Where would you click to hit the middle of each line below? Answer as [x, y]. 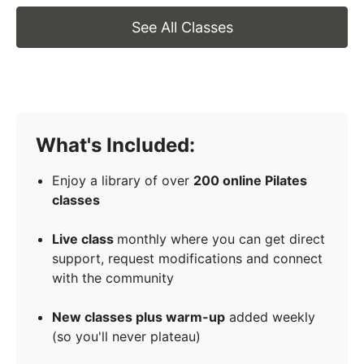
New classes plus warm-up [139, 317]
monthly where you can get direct [221, 239]
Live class [84, 239]
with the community [113, 278]
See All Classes [182, 28]
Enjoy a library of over [123, 181]
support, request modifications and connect [187, 259]
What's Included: [115, 145]
